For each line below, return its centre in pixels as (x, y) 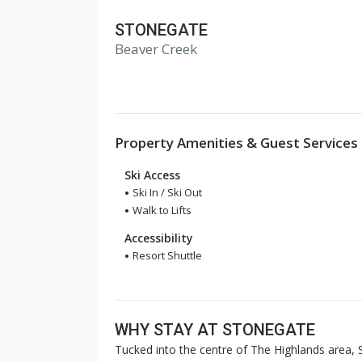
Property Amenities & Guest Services (236, 143)
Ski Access (152, 175)
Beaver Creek (156, 49)
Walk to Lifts (160, 210)
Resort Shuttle (166, 255)
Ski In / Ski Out (166, 192)
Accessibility (158, 238)
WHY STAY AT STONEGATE (215, 330)
